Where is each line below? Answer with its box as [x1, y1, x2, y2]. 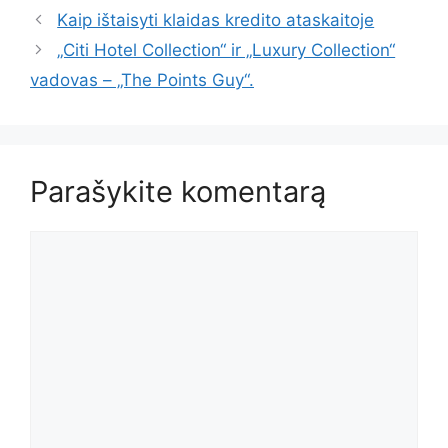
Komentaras [29, 232, 125, 253]
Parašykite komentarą [30, 174, 326, 210]
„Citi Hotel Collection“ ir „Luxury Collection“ [57, 40, 396, 61]
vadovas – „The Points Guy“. [30, 70, 254, 91]
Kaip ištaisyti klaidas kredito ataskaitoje [57, 10, 375, 31]
